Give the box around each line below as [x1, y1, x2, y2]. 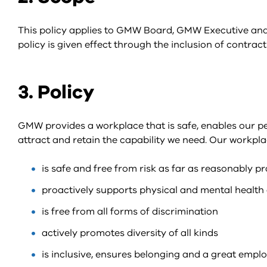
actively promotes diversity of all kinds [42, 226, 218, 240]
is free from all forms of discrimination [42, 205, 218, 218]
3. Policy [18, 79, 94, 105]
